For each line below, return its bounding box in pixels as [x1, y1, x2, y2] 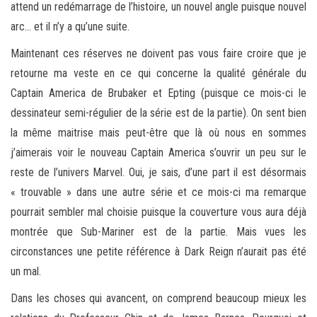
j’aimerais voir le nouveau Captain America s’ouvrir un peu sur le [11, 145, 306, 159]
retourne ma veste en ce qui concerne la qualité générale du [11, 66, 306, 80]
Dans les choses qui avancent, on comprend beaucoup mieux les [11, 291, 306, 305]
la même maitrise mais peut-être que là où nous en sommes [11, 125, 306, 139]
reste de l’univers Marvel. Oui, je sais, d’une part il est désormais [11, 165, 306, 179]
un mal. [11, 264, 41, 278]
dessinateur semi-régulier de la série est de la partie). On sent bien [11, 105, 306, 120]
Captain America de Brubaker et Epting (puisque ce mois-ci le [11, 86, 306, 100]
